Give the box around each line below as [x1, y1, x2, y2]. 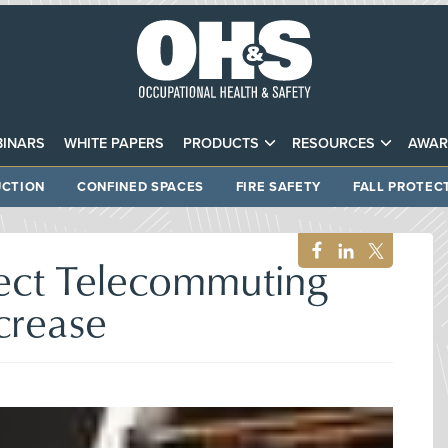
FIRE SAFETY [235, 178, 321, 195]
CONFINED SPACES [77, 178, 204, 195]
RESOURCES [292, 134, 376, 152]
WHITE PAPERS [63, 134, 164, 152]
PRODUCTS [183, 134, 259, 152]
